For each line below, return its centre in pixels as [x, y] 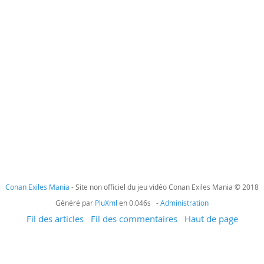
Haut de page [211, 219]
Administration [184, 203]
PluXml [106, 203]
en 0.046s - [139, 203]
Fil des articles [55, 219]
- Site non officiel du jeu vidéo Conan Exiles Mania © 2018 [164, 187]
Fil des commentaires [134, 219]
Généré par [75, 203]
